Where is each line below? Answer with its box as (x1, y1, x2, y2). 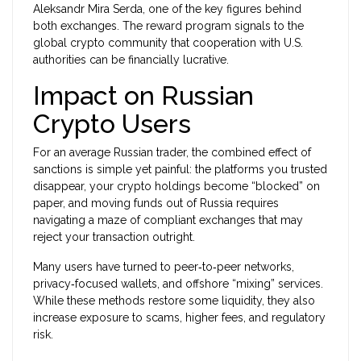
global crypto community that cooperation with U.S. (33, 36, 303, 50)
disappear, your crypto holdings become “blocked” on (33, 180, 320, 193)
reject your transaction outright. (33, 230, 195, 244)
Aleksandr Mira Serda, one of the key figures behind (33, 2, 301, 16)
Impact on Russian (33, 81, 254, 111)
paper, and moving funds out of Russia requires (33, 197, 279, 210)
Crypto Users (33, 109, 191, 139)
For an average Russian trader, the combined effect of (33, 146, 311, 160)
